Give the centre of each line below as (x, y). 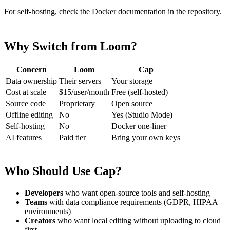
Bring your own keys (146, 137)
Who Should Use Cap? (63, 171)
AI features (24, 137)
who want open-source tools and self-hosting (137, 193)
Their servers (80, 81)
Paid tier (72, 137)
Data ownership (31, 81)
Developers (44, 193)
